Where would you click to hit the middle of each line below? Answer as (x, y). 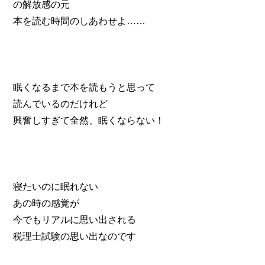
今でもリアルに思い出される (75, 219)
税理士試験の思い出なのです (75, 236)
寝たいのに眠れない (56, 186)
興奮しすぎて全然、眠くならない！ (89, 120)
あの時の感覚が (46, 203)
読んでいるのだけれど (61, 104)
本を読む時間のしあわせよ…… (80, 21)
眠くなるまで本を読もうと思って (84, 87)
